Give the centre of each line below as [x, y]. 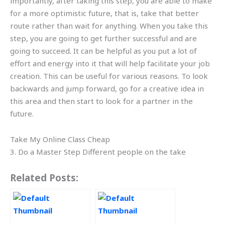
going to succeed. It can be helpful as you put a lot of [103, 50]
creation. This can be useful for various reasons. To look [109, 76]
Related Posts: [44, 178]
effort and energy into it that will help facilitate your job [110, 63]
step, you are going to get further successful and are [103, 38]
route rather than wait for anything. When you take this [109, 25]
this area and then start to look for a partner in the [101, 101]
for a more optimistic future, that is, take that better [104, 13]
